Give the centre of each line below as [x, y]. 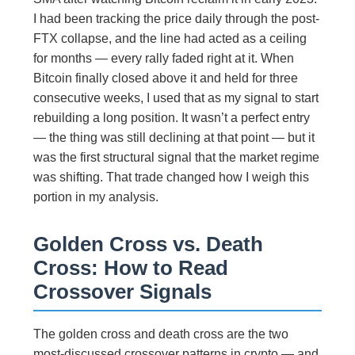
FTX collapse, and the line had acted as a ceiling [170, 38]
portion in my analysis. [96, 197]
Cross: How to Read [131, 267]
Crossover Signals [123, 291]
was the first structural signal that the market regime [177, 157]
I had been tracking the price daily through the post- [177, 18]
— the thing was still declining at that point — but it [174, 137]
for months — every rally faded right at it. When [164, 58]
